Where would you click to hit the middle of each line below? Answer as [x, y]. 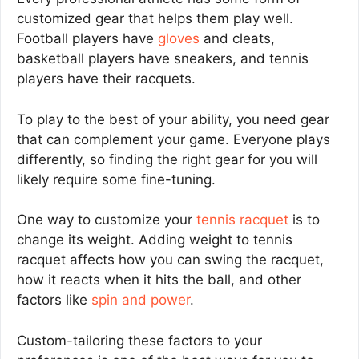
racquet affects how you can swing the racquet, [170, 260]
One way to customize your [107, 220]
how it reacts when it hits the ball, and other [159, 280]
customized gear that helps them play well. [155, 19]
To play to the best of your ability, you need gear [173, 119]
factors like [54, 300]
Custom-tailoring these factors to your [139, 340]
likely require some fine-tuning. [116, 179]
